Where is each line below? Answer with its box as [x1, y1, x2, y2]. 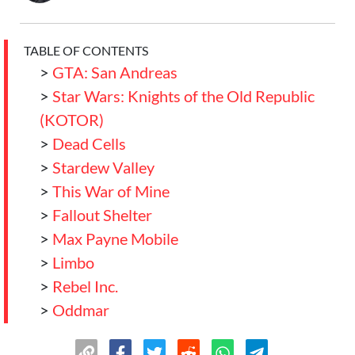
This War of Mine [52, 181, 170, 200]
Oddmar [52, 300, 109, 319]
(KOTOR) [40, 110, 104, 129]
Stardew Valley [52, 158, 155, 177]
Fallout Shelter [52, 205, 152, 224]
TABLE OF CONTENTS [24, 43, 148, 58]
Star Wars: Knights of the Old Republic [52, 86, 315, 105]
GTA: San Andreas [52, 63, 177, 82]
